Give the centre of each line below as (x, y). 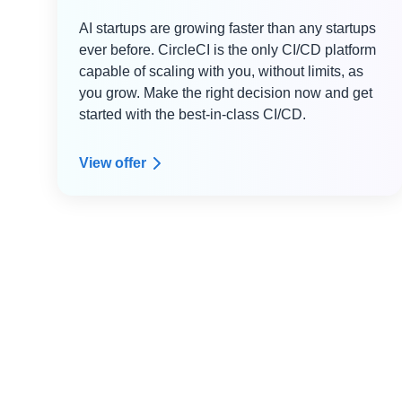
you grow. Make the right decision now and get (226, 93)
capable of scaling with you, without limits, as (221, 71)
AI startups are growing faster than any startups (227, 28)
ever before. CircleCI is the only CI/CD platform (227, 50)
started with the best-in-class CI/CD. (192, 114)
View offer (113, 163)
